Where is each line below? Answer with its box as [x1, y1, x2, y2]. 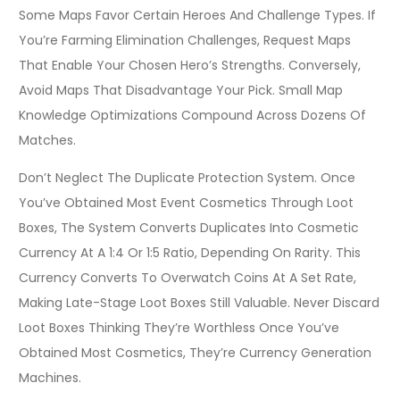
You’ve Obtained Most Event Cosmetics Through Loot [19, 193, 354, 212]
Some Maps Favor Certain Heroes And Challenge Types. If [19, 5, 376, 24]
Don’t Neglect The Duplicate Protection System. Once [19, 168, 355, 187]
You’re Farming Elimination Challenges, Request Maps [19, 30, 351, 49]
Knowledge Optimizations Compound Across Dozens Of [19, 105, 366, 124]
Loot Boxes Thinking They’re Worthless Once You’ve [19, 318, 339, 337]
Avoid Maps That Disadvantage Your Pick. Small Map [19, 80, 343, 99]
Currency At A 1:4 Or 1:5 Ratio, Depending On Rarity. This [19, 243, 361, 262]
